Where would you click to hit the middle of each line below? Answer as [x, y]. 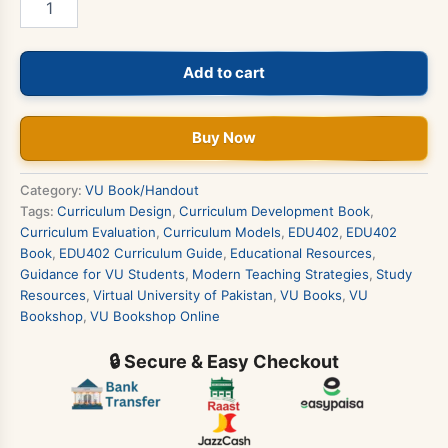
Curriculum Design [114, 211]
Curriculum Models [222, 232]
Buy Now [224, 138]
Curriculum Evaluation [88, 232]
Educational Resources [301, 253]
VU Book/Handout [142, 190]
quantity [46, 97]
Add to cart [224, 73]
